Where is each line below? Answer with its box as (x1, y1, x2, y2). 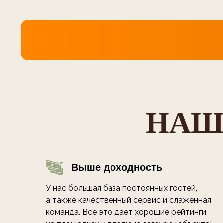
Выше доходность (71, 162, 162, 173)
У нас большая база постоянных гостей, (46, 183, 197, 193)
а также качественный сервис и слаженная (46, 195, 211, 205)
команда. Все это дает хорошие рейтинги (46, 207, 206, 217)
